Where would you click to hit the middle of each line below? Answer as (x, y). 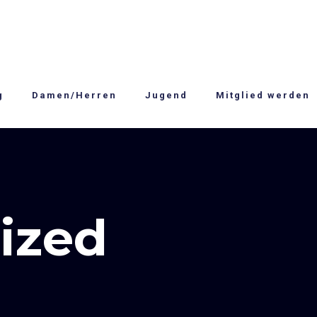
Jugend (166, 95)
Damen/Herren (74, 95)
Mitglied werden (263, 95)
